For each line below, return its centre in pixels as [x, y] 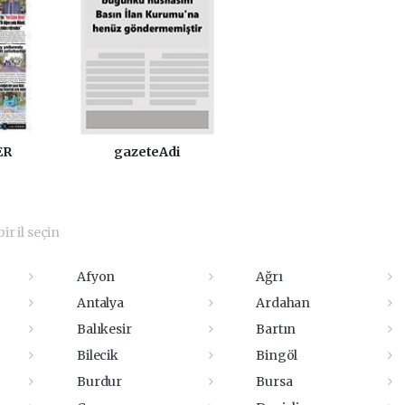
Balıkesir [104, 329]
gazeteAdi [147, 152]
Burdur [100, 381]
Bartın [276, 329]
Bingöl [277, 355]
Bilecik [98, 355]
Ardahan [283, 302]
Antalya [100, 302]
